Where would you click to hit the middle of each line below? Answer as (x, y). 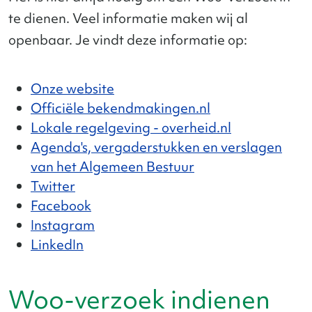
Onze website (72, 88)
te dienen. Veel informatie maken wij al (128, 18)
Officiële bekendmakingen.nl (120, 108)
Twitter (53, 186)
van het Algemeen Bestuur (112, 166)
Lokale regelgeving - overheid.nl (131, 127)
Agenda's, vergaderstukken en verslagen (156, 147)
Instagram (63, 225)
